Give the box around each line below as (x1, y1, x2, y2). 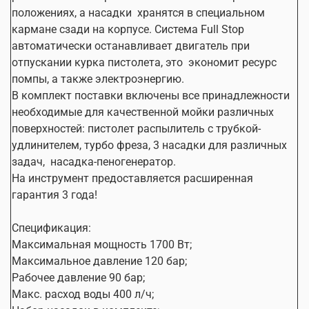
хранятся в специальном (137, 6, 265, 19)
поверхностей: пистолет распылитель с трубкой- (12, 121, 261, 135)
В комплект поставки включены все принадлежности (12, 88, 290, 102)
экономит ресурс (188, 55, 277, 69)
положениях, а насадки (12, 6, 132, 19)
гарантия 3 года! (12, 188, 97, 201)
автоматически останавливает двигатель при (12, 39, 250, 52)
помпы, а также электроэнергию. (12, 72, 184, 86)
